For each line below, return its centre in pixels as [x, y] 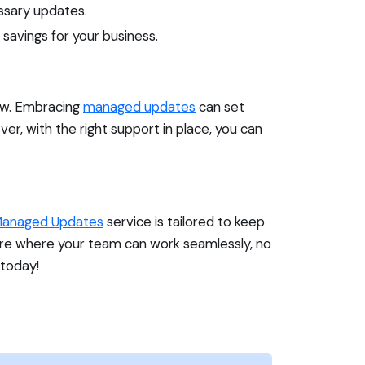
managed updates [139, 106]
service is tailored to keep [184, 221]
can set [220, 106]
